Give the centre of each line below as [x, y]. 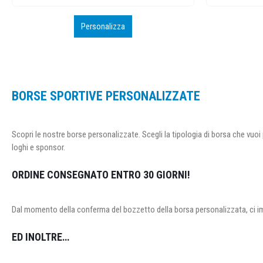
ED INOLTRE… [41, 237]
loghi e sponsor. [38, 148]
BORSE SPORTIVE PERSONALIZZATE [106, 96]
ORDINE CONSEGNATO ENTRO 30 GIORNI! [101, 175]
